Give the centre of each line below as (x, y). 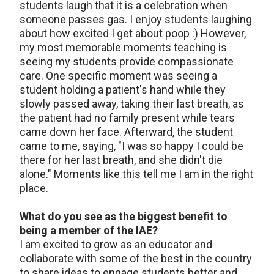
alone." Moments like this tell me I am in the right (136, 174)
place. (34, 188)
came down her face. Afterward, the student (126, 132)
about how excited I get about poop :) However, (133, 33)
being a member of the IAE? (89, 230)
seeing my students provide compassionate (127, 61)
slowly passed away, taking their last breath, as (132, 104)
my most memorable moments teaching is (123, 47)
